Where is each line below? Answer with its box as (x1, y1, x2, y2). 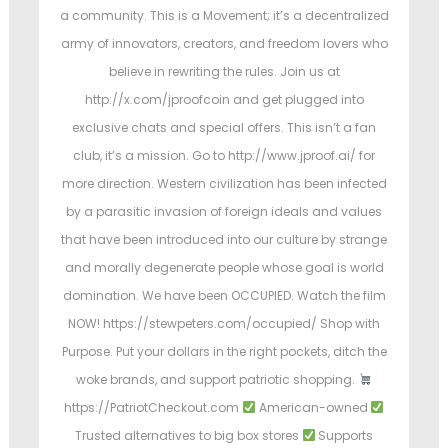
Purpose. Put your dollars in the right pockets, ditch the (61, 343, 387, 361)
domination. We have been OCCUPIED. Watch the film (62, 287, 386, 305)
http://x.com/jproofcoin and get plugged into (84, 91, 364, 109)
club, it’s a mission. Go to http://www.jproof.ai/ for (73, 147, 375, 165)
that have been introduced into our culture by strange (61, 231, 387, 249)
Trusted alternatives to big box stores (74, 427, 302, 445)
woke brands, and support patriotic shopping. (76, 371, 359, 389)
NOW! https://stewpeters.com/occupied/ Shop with (68, 315, 380, 333)
